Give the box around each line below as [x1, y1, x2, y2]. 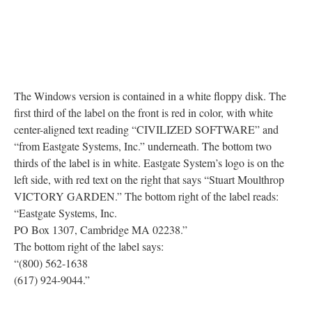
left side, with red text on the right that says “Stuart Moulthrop [14, 171, 284, 187]
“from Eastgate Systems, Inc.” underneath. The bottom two [14, 138, 272, 153]
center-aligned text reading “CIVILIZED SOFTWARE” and [14, 121, 279, 136]
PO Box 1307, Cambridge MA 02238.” [14, 221, 187, 237]
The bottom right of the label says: [14, 238, 164, 253]
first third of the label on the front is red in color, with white [14, 104, 273, 120]
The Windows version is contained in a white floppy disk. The [14, 88, 286, 103]
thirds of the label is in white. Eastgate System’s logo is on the [14, 155, 284, 170]
